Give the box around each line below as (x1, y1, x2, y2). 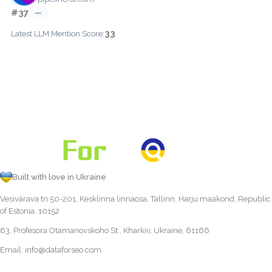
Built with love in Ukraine (12, 172, 106, 182)
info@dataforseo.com (25, 245, 101, 254)
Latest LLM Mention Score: (11, 29, 104, 38)
